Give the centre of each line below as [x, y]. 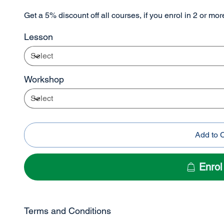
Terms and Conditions [68, 211]
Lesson [39, 37]
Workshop [44, 79]
